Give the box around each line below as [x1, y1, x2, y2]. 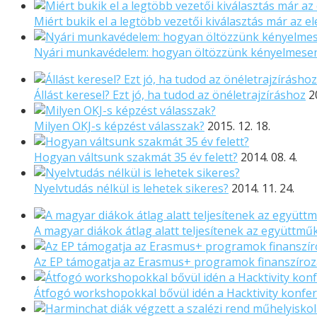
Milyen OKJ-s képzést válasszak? [34, 117, 204, 134]
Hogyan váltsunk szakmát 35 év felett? [34, 149, 238, 165]
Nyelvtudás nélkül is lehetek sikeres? [34, 180, 229, 196]
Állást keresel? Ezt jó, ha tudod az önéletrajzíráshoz [34, 86, 306, 103]
